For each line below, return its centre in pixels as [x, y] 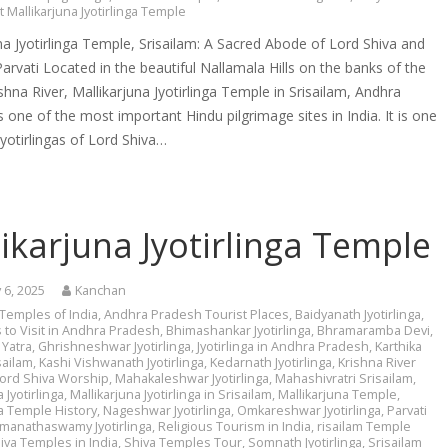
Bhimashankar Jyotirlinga [239, 330]
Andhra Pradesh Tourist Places [197, 314]
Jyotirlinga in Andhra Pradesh [283, 346]
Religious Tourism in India [235, 426]
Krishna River [377, 362]
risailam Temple [364, 426]
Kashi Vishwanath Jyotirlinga [122, 362]
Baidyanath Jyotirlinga [358, 314]
